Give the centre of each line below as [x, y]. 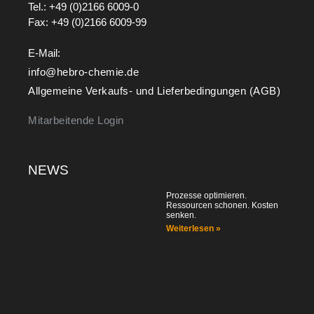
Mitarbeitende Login [76, 121]
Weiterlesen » [193, 229]
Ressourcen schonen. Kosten [222, 206]
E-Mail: [44, 53]
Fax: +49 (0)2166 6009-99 [87, 22]
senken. [181, 216]
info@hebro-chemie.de [83, 72]
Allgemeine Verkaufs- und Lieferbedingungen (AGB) [154, 91]
